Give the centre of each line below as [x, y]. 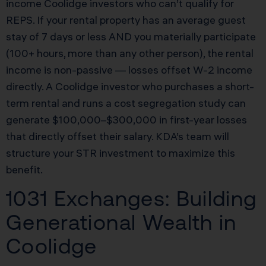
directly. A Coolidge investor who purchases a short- [130, 87]
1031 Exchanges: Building [132, 198]
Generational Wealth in [121, 222]
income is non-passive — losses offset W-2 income [129, 70]
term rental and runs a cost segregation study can [126, 103]
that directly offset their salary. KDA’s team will [118, 137]
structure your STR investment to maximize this [121, 153]
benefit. [24, 170]
